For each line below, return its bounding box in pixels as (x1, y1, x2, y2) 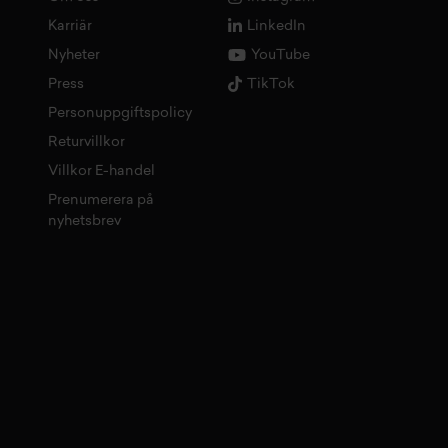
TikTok (246, 77, 295, 93)
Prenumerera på (47, 192, 154, 208)
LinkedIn (246, 19, 306, 35)
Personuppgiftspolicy (47, 105, 192, 121)
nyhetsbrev (47, 213, 121, 229)
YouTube (250, 48, 310, 64)
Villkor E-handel (47, 163, 155, 179)
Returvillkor (47, 134, 125, 150)
